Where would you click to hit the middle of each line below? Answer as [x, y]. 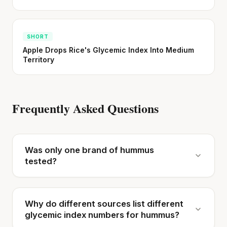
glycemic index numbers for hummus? [102, 215]
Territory [39, 59]
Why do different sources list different [104, 203]
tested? [41, 161]
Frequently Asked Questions [85, 108]
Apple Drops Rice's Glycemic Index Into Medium [108, 50]
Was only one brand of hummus [89, 150]
